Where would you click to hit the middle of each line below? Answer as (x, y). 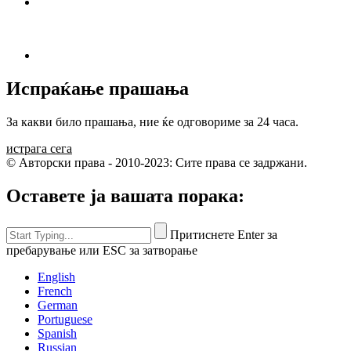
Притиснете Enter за (224, 234)
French (55, 291)
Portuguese (65, 319)
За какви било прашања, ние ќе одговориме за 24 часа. (152, 122)
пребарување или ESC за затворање (102, 250)
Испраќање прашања (98, 89)
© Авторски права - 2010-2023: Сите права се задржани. (157, 163)
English (56, 277)
